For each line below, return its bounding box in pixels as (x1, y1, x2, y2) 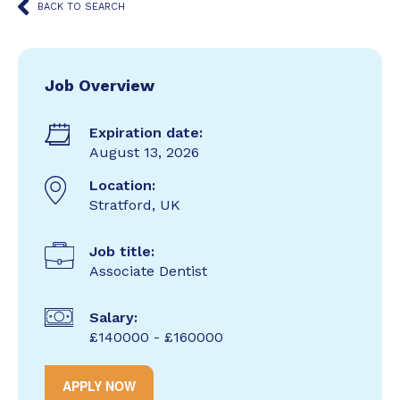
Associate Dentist (89, 262, 207, 279)
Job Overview (45, 76, 154, 95)
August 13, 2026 (89, 144, 199, 161)
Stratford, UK (89, 196, 180, 213)
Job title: (89, 243, 154, 260)
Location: (89, 177, 155, 194)
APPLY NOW (62, 377, 136, 395)
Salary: (89, 309, 137, 326)
